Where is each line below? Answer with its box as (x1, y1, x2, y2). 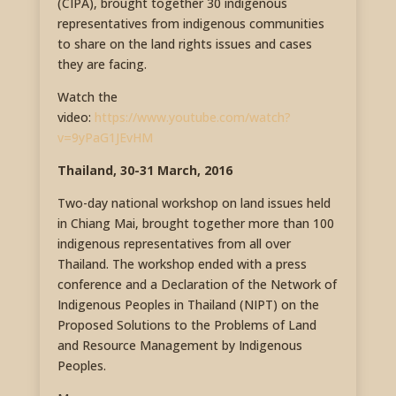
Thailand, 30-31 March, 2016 (57, 162, 232, 179)
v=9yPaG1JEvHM (57, 129, 153, 147)
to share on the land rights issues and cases (57, 35, 312, 53)
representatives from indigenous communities (57, 15, 324, 33)
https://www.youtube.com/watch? (94, 109, 291, 126)
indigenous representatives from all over (57, 235, 291, 253)
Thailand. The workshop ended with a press (57, 255, 307, 273)
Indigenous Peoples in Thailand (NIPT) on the (57, 296, 319, 314)
